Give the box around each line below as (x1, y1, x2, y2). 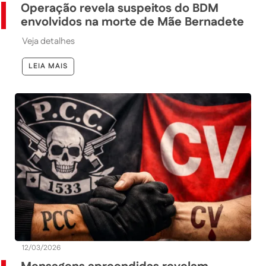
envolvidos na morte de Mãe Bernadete (21, 13, 244, 30)
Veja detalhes (22, 34, 75, 47)
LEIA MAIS (28, 61, 68, 71)
